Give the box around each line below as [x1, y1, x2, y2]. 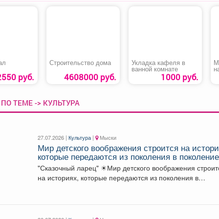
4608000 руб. [64, 71, 116, 83]
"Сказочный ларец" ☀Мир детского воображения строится [38, 162, 101, 173]
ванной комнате [131, 64, 178, 73]
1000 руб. [160, 71, 198, 83]
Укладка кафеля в [131, 58, 185, 67]
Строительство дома [49, 58, 111, 67]
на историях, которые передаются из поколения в [38, 172, 199, 182]
